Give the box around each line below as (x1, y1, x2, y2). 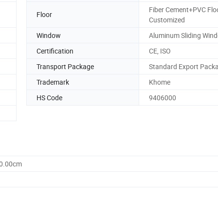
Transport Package (36, 61, 94, 71)
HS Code (36, 92, 62, 102)
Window (36, 30, 61, 40)
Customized (149, 15, 185, 24)
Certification (36, 46, 73, 55)
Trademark (36, 77, 69, 87)
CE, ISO (149, 46, 171, 55)
